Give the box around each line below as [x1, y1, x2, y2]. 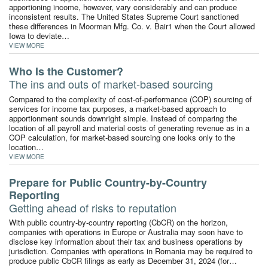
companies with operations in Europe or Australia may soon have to [9, 226, 243, 238]
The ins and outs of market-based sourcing [9, 76, 213, 92]
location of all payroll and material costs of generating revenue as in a [9, 121, 249, 133]
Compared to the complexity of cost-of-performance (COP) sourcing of [9, 93, 252, 105]
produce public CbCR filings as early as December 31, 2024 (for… [9, 255, 237, 267]
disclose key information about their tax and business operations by [9, 236, 243, 248]
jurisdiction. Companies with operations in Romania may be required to [9, 245, 252, 257]
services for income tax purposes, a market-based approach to [9, 102, 226, 114]
